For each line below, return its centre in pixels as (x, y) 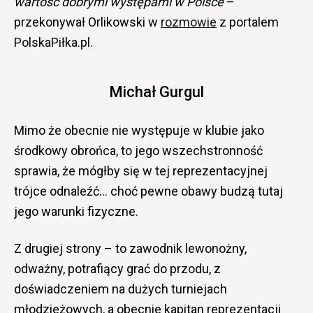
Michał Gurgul (156, 92)
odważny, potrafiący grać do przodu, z (117, 268)
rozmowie (189, 22)
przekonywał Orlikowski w (87, 22)
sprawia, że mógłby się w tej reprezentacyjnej (141, 170)
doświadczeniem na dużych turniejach (121, 289)
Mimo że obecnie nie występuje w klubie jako (139, 130)
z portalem (248, 22)
